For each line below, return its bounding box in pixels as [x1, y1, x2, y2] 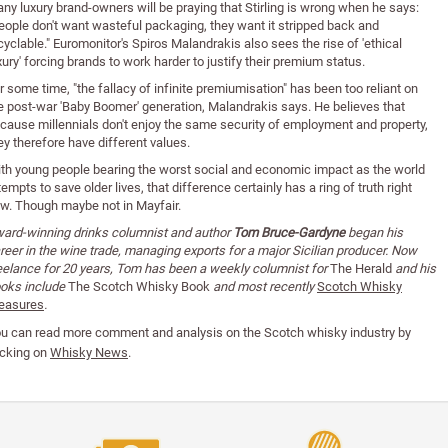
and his [392, 259, 436, 278]
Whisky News [50, 343, 128, 362]
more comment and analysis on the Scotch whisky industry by [60, 323, 411, 342]
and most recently [210, 277, 317, 296]
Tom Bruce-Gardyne [233, 223, 345, 242]
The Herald [330, 259, 392, 278]
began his [345, 223, 403, 242]
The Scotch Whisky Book [68, 277, 210, 296]
